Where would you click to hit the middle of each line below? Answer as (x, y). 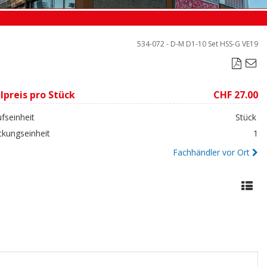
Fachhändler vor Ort (211, 152)
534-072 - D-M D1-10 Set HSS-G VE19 (198, 44)
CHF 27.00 (236, 94)
